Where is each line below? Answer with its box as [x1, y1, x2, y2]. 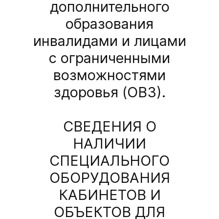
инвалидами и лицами [33, 32, 186, 50]
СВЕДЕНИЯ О [63, 118, 156, 135]
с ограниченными [49, 49, 170, 67]
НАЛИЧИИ [73, 135, 146, 153]
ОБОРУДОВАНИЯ [49, 169, 170, 187]
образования [66, 15, 153, 33]
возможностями [53, 66, 166, 84]
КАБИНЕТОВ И [58, 186, 161, 204]
